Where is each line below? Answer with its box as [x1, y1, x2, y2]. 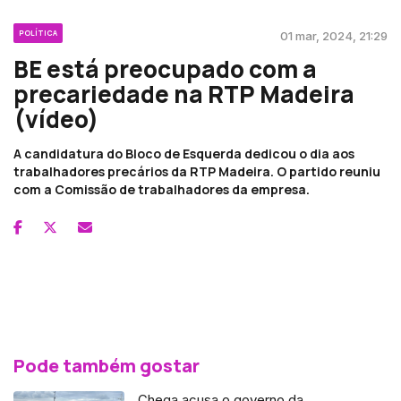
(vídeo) [13, 102, 98, 135]
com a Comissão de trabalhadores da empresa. [13, 180, 312, 198]
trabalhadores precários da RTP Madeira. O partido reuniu [13, 162, 380, 180]
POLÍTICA [19, 27, 57, 38]
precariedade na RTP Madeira [13, 77, 354, 110]
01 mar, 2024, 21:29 [280, 28, 388, 43]
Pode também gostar [13, 353, 200, 378]
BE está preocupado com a [13, 52, 317, 85]
